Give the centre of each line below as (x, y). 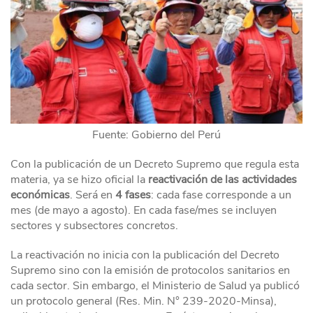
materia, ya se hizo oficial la (79, 179)
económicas (40, 195)
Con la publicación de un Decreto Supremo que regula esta (155, 164)
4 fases (133, 195)
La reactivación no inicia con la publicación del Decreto (145, 255)
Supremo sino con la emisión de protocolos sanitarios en (150, 270)
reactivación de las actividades (223, 179)
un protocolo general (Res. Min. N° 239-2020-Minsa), (144, 301)
